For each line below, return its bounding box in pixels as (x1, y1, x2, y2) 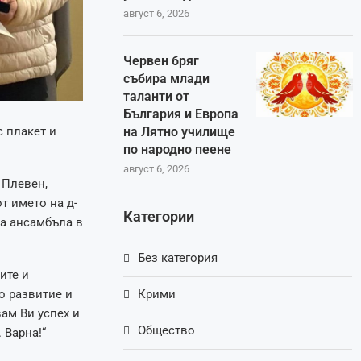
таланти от (123, 89, 190, 105)
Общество (138, 323, 196, 338)
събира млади (123, 71, 210, 87)
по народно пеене (123, 142, 232, 158)
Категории (123, 208, 195, 226)
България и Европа (123, 106, 239, 122)
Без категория (138, 251, 218, 266)
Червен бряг (123, 53, 200, 69)
